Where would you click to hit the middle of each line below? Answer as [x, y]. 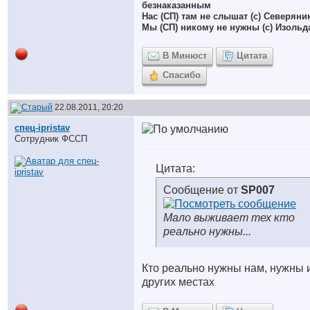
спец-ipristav [42, 128]
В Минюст [185, 56]
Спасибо [182, 75]
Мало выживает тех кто [229, 218]
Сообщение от [202, 190]
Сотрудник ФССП [51, 139]
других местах [178, 282]
